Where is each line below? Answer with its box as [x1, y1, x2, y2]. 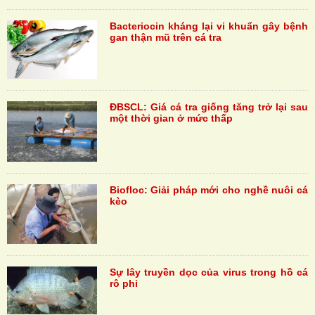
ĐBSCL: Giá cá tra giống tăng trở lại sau [109, 101, 308, 113]
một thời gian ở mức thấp [109, 112, 233, 124]
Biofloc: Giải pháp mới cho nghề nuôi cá [109, 184, 308, 195]
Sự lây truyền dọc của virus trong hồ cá [109, 266, 308, 278]
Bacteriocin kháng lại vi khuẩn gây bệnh [109, 20, 308, 32]
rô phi [109, 278, 138, 290]
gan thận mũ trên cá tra [109, 31, 221, 43]
